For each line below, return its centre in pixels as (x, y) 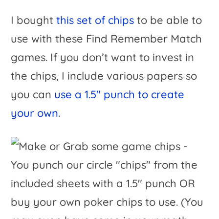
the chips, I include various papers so (104, 76)
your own (35, 113)
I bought (34, 20)
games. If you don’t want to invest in (103, 57)
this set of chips (95, 20)
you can (33, 95)
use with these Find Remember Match (107, 39)
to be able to (168, 20)
